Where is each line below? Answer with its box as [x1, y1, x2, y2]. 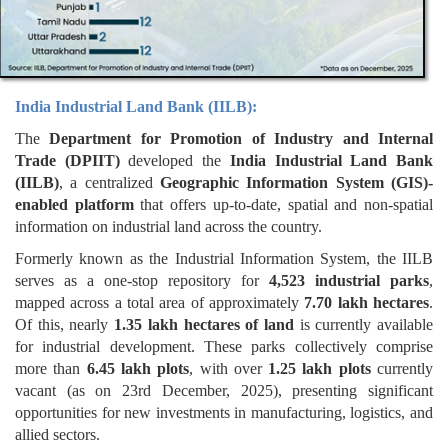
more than [15, 359, 87, 377]
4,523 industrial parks [269, 271, 429, 289]
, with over [189, 359, 269, 377]
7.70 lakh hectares [304, 293, 430, 311]
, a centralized [59, 173, 160, 191]
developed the [119, 151, 230, 169]
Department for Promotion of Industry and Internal [49, 129, 434, 147]
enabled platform [15, 195, 141, 213]
